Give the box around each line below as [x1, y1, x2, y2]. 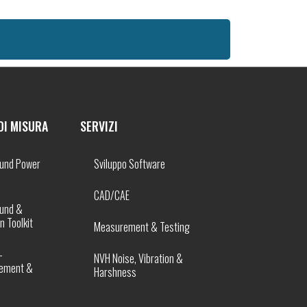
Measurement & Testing [94, 219, 191, 235]
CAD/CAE [94, 187, 130, 204]
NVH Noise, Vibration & [94, 250, 184, 267]
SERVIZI [80, 117, 119, 135]
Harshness [94, 264, 137, 280]
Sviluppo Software [94, 156, 166, 172]
